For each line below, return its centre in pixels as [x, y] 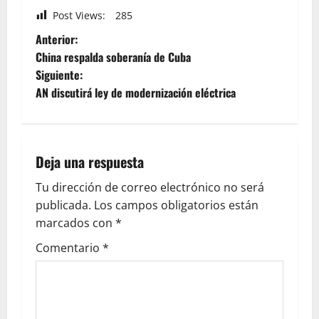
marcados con [75, 223]
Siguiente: [59, 74]
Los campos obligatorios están [176, 205]
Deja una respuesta [90, 161]
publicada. [63, 205]
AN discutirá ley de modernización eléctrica [136, 92]
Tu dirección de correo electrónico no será [150, 187]
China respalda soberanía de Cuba [113, 57]
